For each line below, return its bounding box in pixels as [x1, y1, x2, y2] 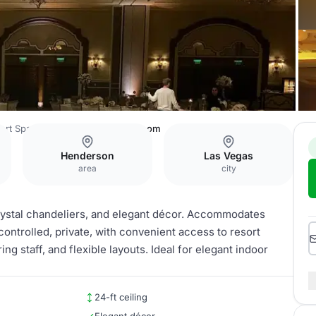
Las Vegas [204, 150, 253, 162]
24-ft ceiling [95, 291, 147, 303]
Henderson [61, 150, 114, 162]
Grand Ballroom [93, 123, 161, 134]
